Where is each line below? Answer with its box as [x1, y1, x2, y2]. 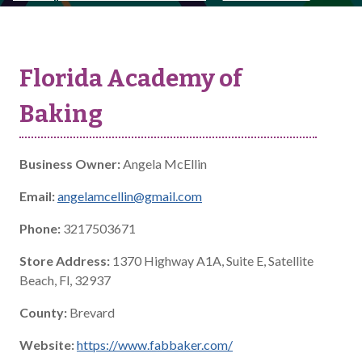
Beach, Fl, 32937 [19, 272, 111, 288]
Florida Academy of [19, 64, 242, 93]
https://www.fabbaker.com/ [77, 337, 233, 352]
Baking [19, 99, 103, 128]
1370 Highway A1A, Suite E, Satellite [110, 253, 314, 268]
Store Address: [19, 253, 110, 268]
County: [19, 305, 67, 320]
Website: [19, 337, 74, 352]
